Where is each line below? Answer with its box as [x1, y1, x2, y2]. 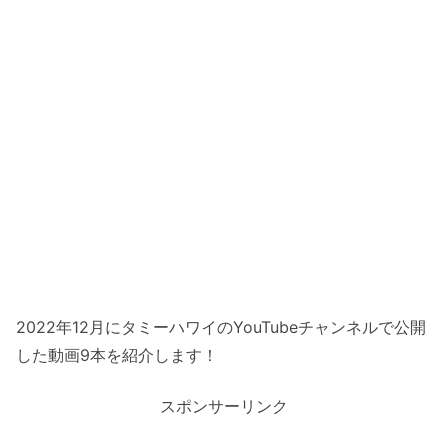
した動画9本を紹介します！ [16, 345, 218, 366]
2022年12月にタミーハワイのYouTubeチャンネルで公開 [16, 317, 426, 338]
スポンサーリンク [160, 395, 288, 416]
